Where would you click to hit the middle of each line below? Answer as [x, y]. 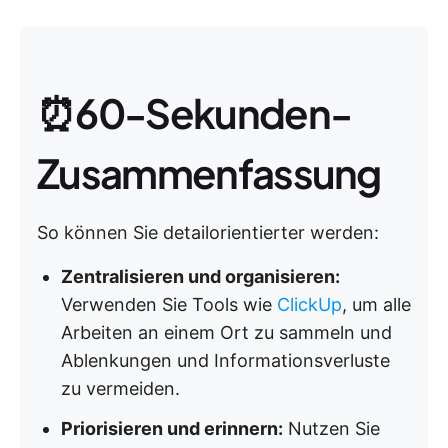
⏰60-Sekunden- [194, 112]
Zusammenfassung [209, 172]
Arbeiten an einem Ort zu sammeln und [226, 332]
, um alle [376, 304]
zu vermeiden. [120, 388]
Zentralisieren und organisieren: [200, 276]
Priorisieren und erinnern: [172, 428]
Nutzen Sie [331, 428]
